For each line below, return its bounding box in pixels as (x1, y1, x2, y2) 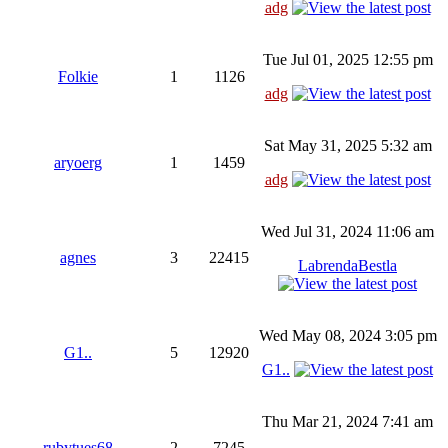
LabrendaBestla (298, 256, 397, 274)
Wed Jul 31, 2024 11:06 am (261, 222, 434, 240)
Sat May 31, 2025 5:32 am (263, 136, 432, 154)
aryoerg (54, 153, 102, 171)
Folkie (58, 67, 98, 85)
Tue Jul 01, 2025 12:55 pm (262, 50, 433, 68)
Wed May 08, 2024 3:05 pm (258, 326, 437, 344)
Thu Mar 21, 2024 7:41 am (262, 412, 433, 430)
